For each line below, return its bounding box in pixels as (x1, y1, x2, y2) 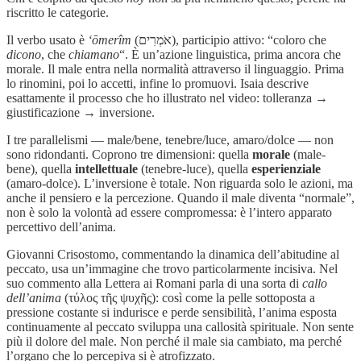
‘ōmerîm (88, 33, 131, 48)
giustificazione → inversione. (6, 106, 155, 120)
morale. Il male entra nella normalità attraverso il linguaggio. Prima (6, 62, 344, 77)
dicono (6, 48, 41, 62)
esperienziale (251, 162, 321, 176)
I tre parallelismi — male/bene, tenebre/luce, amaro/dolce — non (6, 133, 334, 147)
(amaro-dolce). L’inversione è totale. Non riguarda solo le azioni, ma (6, 176, 353, 191)
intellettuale (75, 162, 138, 176)
